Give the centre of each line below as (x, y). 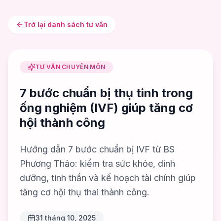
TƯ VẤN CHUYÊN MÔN (71, 67)
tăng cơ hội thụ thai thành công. (85, 192)
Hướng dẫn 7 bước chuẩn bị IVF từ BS (97, 149)
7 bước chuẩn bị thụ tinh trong (106, 93)
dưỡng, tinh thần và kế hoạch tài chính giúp (108, 178)
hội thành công (62, 123)
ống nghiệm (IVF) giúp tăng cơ (106, 108)
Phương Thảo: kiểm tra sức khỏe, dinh (97, 164)
